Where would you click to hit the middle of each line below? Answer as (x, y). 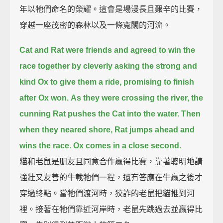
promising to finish (159, 82)
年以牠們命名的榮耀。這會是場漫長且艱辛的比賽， (111, 9)
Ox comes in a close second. (127, 145)
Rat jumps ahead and (155, 129)
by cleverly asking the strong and (135, 66)
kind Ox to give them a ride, (71, 82)
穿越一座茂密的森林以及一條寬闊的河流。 (95, 25)
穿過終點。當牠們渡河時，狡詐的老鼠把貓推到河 (107, 193)
